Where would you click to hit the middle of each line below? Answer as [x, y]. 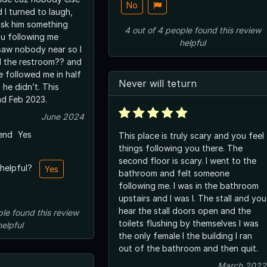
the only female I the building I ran [185, 235]
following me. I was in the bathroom [189, 185]
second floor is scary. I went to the [187, 160]
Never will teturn [158, 83]
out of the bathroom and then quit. [188, 248]
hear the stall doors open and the [185, 210]
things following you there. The [181, 148]
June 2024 [63, 116]
